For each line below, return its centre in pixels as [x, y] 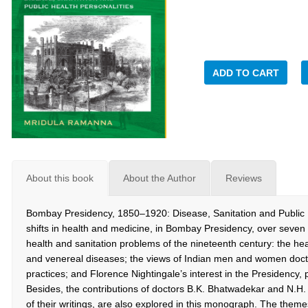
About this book [60, 178]
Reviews [244, 178]
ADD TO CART [246, 73]
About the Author [159, 178]
